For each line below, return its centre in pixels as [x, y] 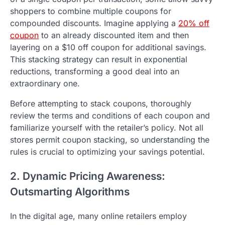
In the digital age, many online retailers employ [98, 216]
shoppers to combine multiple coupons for [91, 11]
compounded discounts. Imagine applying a [94, 23]
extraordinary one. [45, 84]
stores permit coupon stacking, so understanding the [110, 140]
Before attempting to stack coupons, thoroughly [101, 104]
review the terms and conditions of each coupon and [110, 116]
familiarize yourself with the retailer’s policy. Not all [107, 128]
